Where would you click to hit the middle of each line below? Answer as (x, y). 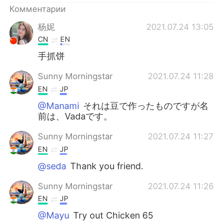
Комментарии (38, 9)
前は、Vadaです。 (75, 116)
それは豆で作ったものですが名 (145, 106)
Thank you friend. (107, 166)
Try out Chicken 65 (112, 216)
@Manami (59, 106)
